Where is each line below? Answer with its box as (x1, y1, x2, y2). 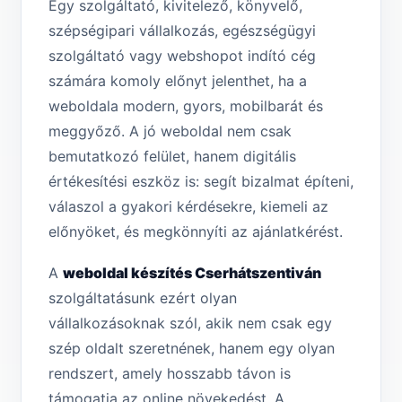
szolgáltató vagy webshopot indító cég (48, 47, 316, 66)
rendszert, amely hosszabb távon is (48, 364, 291, 383)
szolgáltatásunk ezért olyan (48, 289, 237, 308)
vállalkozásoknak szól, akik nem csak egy (48, 314, 332, 333)
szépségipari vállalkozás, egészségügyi (48, 22, 316, 40)
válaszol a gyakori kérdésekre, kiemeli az (48, 197, 328, 216)
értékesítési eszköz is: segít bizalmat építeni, (48, 172, 354, 191)
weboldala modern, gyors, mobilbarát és (48, 97, 323, 116)
